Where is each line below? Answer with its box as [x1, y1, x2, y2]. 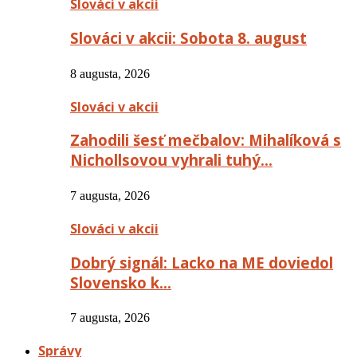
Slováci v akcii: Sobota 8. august [70, 27, 307, 48]
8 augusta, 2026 [70, 66, 150, 80]
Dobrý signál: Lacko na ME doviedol [70, 252, 333, 273]
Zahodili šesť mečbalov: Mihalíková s [70, 130, 341, 151]
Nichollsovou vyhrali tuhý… [70, 150, 273, 171]
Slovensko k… [70, 272, 171, 292]
